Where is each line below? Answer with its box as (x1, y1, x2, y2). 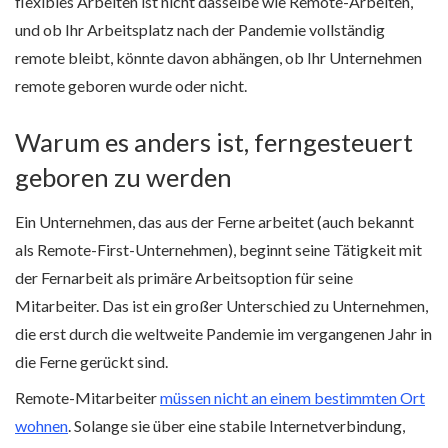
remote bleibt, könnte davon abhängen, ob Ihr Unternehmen (15, 47, 422, 67)
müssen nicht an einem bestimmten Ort (160, 388, 425, 408)
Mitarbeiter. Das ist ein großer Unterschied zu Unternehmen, (15, 296, 428, 316)
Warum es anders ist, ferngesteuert (15, 127, 413, 158)
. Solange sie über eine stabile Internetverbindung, (68, 416, 405, 436)
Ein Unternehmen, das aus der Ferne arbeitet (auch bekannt (15, 212, 414, 232)
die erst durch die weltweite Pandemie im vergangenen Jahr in (15, 324, 432, 344)
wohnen (15, 416, 68, 436)
